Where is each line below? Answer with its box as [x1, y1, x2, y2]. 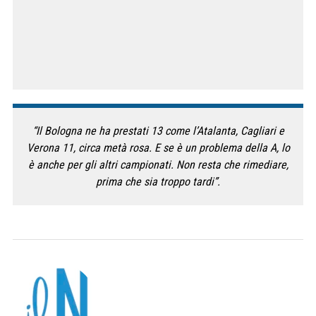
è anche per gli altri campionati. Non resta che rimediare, [28, 157, 288, 171]
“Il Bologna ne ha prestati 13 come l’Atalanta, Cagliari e [32, 123, 284, 138]
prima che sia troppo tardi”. [96, 174, 220, 188]
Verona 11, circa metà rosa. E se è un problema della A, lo [26, 140, 290, 154]
